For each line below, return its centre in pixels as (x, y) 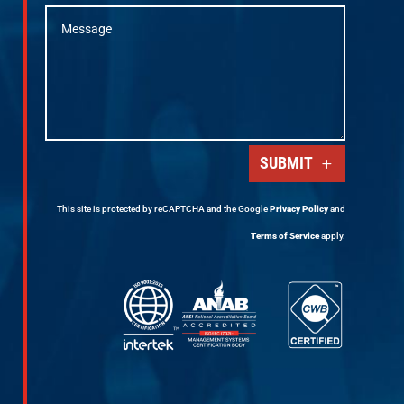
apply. (333, 235)
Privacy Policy (299, 208)
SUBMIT (287, 163)
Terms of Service (285, 235)
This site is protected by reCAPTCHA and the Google (164, 208)
